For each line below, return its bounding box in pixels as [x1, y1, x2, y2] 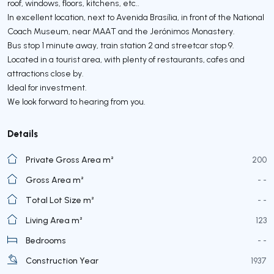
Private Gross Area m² [26, 154, 114, 165]
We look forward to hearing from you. [7, 95, 146, 107]
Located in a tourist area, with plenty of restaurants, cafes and [7, 53, 245, 65]
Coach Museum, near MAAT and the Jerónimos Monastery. [7, 25, 235, 37]
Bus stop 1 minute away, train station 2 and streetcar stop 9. [7, 39, 234, 51]
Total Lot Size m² [26, 194, 94, 206]
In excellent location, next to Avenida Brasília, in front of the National [7, 11, 264, 23]
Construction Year [26, 254, 98, 266]
